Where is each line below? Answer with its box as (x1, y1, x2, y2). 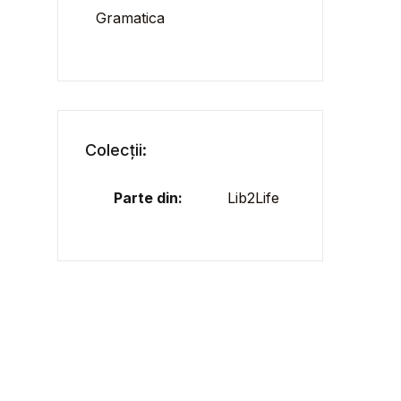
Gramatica (96, 9, 166, 27)
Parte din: (114, 189, 183, 207)
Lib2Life (227, 189, 280, 207)
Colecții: (85, 141, 148, 159)
